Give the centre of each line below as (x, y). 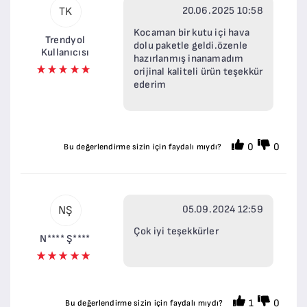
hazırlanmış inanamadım (189, 58)
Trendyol (65, 40)
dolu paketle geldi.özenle (191, 45)
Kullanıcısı (65, 52)
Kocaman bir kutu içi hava (192, 32)
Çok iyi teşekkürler (176, 231)
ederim (150, 84)
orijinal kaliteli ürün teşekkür (198, 71)
